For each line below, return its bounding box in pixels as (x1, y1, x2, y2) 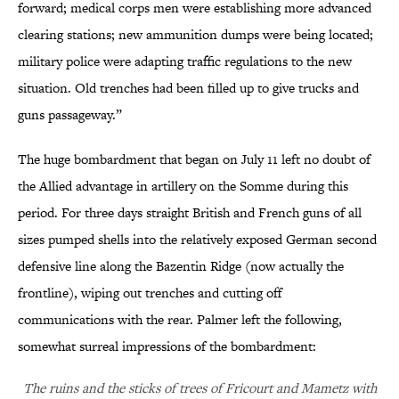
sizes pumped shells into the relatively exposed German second (18, 230, 377, 249)
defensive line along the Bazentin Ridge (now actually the (18, 256, 344, 276)
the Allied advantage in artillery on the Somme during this (18, 176, 348, 196)
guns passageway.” (18, 105, 122, 125)
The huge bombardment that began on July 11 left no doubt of (18, 150, 370, 169)
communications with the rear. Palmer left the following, (18, 310, 342, 330)
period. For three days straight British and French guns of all (18, 203, 362, 223)
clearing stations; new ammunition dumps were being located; (18, 25, 373, 45)
